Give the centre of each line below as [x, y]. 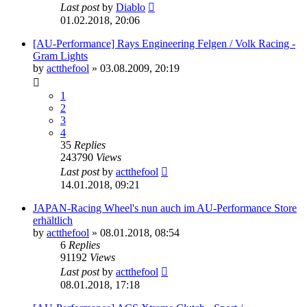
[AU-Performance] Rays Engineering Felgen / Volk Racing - [164, 44]
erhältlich [53, 221]
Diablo [131, 8]
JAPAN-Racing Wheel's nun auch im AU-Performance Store [165, 208]
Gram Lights [60, 56]
